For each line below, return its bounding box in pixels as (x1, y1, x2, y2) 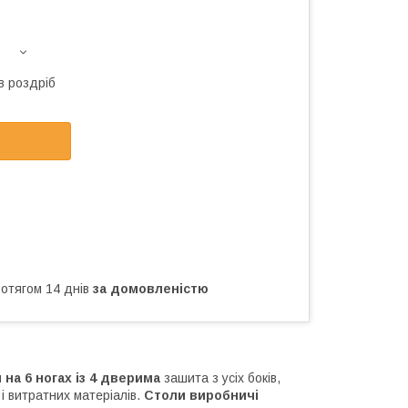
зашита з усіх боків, (164, 370, 280, 385)
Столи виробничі (144, 387, 259, 403)
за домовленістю (93, 280, 209, 296)
